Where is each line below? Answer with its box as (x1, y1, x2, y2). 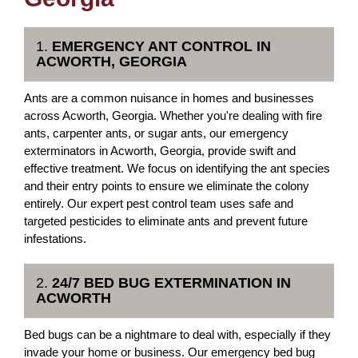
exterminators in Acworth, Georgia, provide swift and (24, 144, 296, 157)
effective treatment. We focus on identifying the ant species (24, 161, 330, 175)
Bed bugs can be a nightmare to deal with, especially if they (24, 328, 331, 341)
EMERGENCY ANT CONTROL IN (52, 38, 271, 54)
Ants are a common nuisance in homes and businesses (24, 91, 314, 105)
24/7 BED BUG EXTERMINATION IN (52, 275, 291, 291)
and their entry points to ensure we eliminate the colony (24, 179, 309, 193)
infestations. (24, 232, 86, 245)
